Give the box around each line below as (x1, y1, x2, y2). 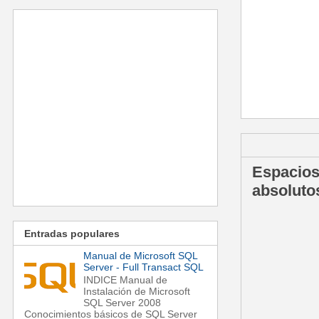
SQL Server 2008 (83, 297, 161, 309)
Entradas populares (24, 227, 120, 239)
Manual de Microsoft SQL (83, 249, 197, 261)
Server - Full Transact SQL (83, 261, 204, 273)
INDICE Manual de (83, 274, 167, 286)
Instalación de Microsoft (83, 286, 190, 298)
